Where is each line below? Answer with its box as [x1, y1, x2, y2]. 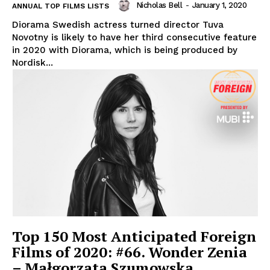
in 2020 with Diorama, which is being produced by [12, 44, 237, 55]
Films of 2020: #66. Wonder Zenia [12, 242, 247, 262]
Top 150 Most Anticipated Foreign [12, 227, 256, 246]
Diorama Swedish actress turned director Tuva [12, 19, 224, 30]
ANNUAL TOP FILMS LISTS [12, 1, 109, 10]
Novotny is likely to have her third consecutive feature [12, 31, 257, 43]
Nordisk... [12, 57, 53, 68]
